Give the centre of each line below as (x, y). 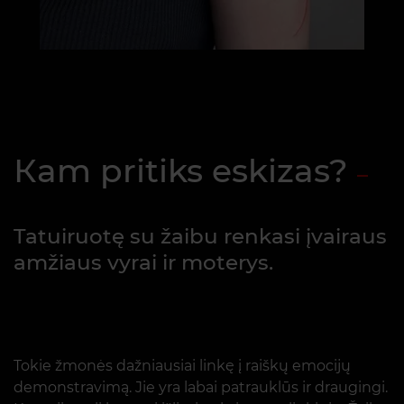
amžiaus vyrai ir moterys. (143, 262)
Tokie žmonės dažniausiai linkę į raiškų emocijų (182, 366)
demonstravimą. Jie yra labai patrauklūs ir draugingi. (201, 387)
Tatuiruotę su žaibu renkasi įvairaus (200, 236)
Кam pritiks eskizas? (181, 170)
